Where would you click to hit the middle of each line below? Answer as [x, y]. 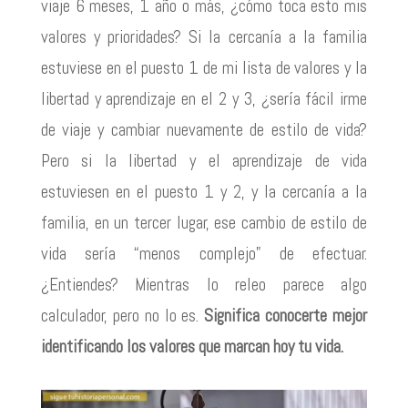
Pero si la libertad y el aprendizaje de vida [204, 161]
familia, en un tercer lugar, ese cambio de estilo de [204, 223]
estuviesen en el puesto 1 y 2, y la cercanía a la [204, 192]
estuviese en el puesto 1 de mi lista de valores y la [204, 68]
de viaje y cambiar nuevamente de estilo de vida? [204, 130]
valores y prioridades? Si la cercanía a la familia [204, 37]
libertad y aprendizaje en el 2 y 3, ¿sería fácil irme [204, 99]
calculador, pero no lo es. [122, 316]
